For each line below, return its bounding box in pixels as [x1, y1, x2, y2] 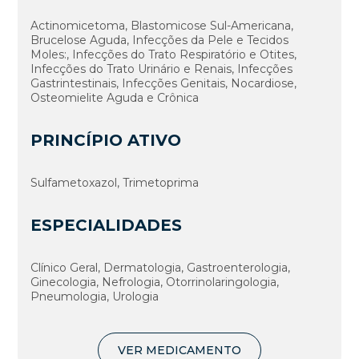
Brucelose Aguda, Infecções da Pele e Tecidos [30, 32, 289, 47]
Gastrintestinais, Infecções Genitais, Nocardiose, [30, 75, 297, 91]
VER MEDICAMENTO [118, 342, 241, 357]
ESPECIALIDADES [30, 215, 183, 235]
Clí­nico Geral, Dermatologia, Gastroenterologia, [30, 260, 291, 275]
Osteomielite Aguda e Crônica [30, 90, 200, 105]
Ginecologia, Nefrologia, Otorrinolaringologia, [30, 274, 280, 289]
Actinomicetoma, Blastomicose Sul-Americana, [30, 18, 294, 33]
